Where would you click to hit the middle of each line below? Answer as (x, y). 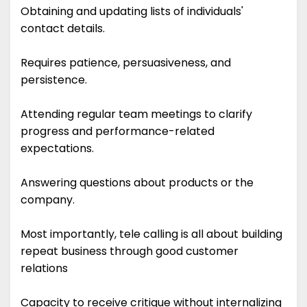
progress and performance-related (118, 132)
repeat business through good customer (130, 251)
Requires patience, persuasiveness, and (126, 63)
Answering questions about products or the (137, 183)
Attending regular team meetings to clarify (136, 114)
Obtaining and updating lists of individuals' (132, 12)
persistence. (55, 80)
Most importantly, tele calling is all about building (151, 234)
